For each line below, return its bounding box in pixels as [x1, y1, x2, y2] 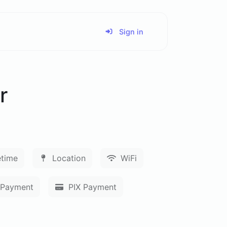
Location [50, 153, 86, 164]
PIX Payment [65, 181, 117, 192]
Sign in [117, 27, 143, 36]
